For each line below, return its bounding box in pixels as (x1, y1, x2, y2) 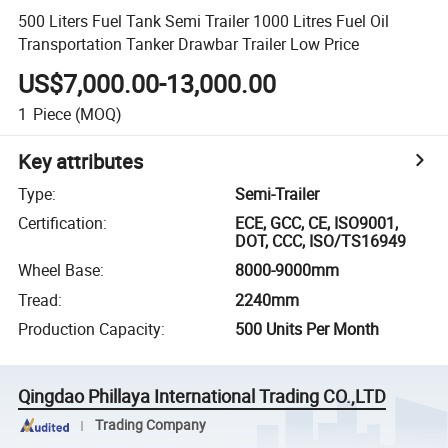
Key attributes (18, 147, 144, 175)
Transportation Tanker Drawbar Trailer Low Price (18, 32, 360, 55)
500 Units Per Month (235, 318, 380, 341)
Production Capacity (18, 318, 162, 341)
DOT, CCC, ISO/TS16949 (235, 230, 407, 253)
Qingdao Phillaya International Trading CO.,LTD (18, 384, 387, 409)
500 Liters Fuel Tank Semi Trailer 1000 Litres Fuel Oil (18, 9, 390, 32)
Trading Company (94, 416, 206, 434)
